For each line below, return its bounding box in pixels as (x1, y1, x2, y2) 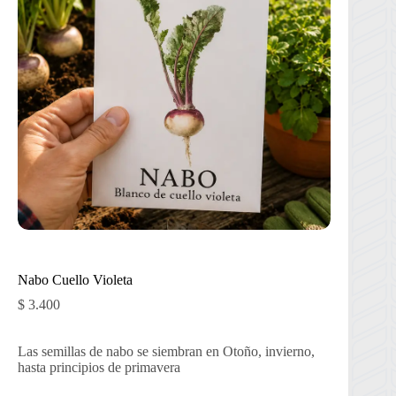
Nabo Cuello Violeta (18, 272, 133, 288)
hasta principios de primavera (18, 360, 180, 376)
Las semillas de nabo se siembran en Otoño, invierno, (18, 344, 315, 360)
